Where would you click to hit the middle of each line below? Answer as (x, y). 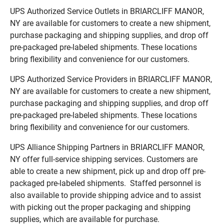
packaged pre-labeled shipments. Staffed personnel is (105, 183)
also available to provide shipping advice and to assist (105, 195)
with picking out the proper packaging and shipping (100, 207)
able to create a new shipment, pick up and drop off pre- (108, 171)
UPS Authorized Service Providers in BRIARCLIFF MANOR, (111, 79)
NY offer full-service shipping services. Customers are (104, 159)
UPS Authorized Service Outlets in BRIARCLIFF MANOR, (107, 11)
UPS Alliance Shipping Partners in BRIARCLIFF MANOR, (107, 147)
